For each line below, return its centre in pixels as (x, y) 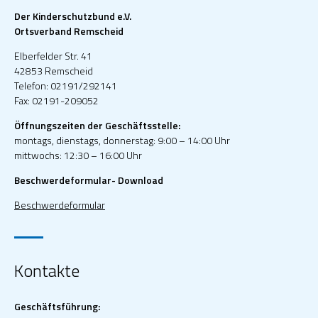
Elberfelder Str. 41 (53, 55)
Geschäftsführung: (57, 306)
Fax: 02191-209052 (56, 100)
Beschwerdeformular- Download (89, 180)
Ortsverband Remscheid (69, 31)
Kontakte (47, 270)
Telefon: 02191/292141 (66, 85)
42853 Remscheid (54, 70)
